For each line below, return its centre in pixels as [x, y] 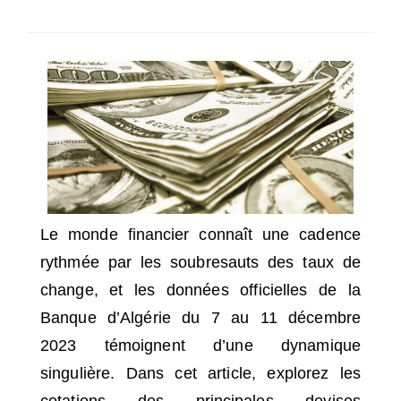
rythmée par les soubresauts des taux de [200, 262]
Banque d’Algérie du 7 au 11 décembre [200, 317]
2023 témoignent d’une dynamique [200, 345]
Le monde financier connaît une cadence [200, 234]
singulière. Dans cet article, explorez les [200, 373]
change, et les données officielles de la [200, 290]
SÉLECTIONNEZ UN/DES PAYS [107, 27]
